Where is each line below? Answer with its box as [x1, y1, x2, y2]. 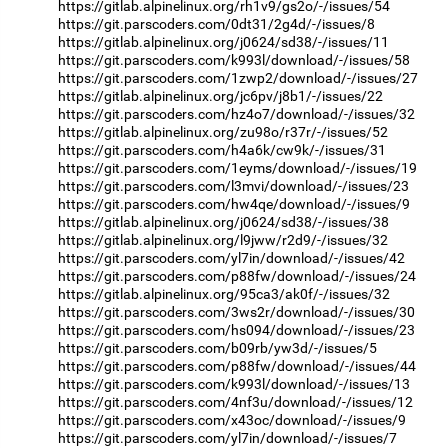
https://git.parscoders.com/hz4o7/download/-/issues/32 [58, 105, 415, 122]
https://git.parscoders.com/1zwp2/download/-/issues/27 [58, 69, 418, 86]
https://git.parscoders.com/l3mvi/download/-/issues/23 [58, 177, 409, 194]
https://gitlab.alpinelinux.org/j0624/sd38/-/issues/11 [58, 33, 389, 50]
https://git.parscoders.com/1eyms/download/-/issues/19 [58, 159, 417, 176]
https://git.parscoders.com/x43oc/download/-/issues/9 [58, 411, 406, 428]
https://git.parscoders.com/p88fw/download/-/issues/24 [58, 267, 416, 284]
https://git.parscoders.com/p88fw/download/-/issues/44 [58, 357, 416, 374]
